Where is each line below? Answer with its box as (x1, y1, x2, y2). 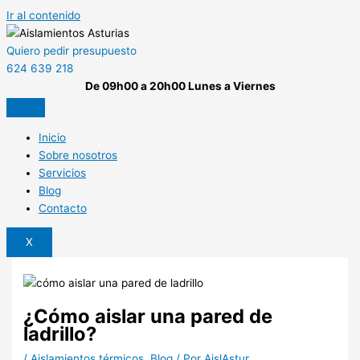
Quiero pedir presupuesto (6, 44, 137, 57)
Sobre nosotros (39, 148, 117, 162)
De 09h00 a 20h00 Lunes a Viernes (84, 80, 276, 92)
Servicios (39, 166, 86, 179)
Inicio (39, 130, 66, 144)
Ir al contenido (6, 9, 80, 22)
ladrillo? (23, 321, 97, 346)
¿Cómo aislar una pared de (23, 304, 273, 328)
